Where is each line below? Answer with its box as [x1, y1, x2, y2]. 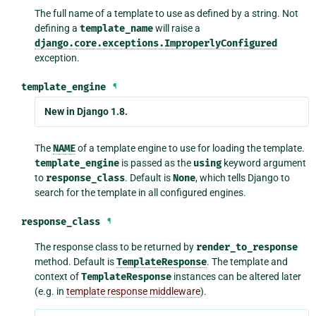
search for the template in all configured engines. [35, 187, 247, 199]
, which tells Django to [195, 172, 291, 184]
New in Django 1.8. [44, 106, 128, 118]
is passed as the [119, 157, 194, 169]
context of [35, 271, 82, 283]
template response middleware [66, 286, 201, 298]
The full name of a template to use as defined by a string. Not [35, 7, 299, 19]
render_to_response [196, 241, 298, 254]
